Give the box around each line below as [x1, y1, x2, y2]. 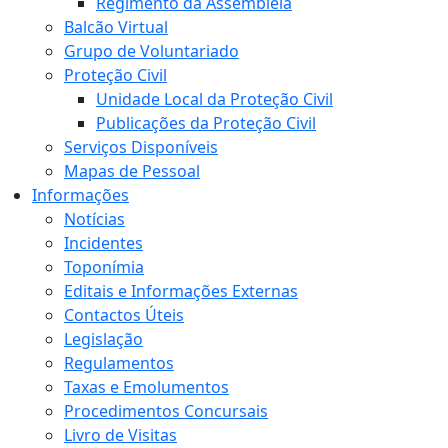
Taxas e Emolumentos [64, 376, 229, 398]
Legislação [64, 328, 143, 350]
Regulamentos [64, 352, 174, 374]
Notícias [64, 208, 125, 230]
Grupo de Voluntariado [64, 40, 239, 62]
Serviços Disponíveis [64, 136, 218, 158]
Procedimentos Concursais [64, 400, 268, 422]
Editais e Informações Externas [64, 280, 298, 302]
